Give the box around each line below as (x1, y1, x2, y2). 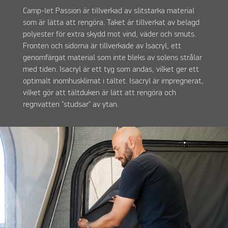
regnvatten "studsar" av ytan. (22, 100, 119, 109)
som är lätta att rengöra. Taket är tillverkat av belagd (22, 18, 199, 27)
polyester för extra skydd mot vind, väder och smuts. (22, 30, 196, 39)
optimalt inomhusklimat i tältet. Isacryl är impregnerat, (22, 77, 204, 85)
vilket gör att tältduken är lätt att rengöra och (22, 89, 176, 97)
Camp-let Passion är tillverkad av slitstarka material (22, 7, 194, 15)
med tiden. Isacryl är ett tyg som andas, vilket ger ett (22, 65, 199, 74)
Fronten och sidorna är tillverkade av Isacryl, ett (22, 42, 181, 50)
